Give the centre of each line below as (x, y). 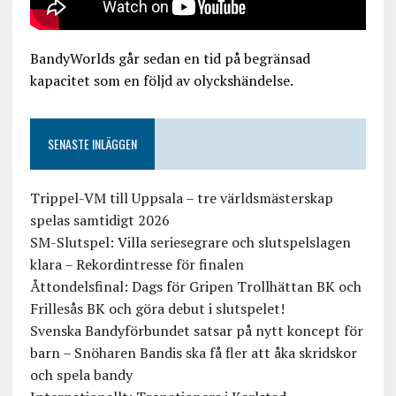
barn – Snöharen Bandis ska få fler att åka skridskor (193, 353)
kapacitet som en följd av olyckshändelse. (161, 81)
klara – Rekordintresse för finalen (137, 265)
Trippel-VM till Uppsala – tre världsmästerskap (181, 198)
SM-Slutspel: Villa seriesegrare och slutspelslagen (190, 243)
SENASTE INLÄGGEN (92, 144)
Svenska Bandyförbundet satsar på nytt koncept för (196, 331)
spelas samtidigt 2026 (99, 221)
